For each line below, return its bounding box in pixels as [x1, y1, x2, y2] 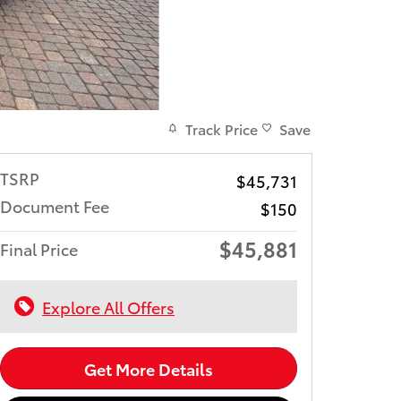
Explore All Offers [42, 294, 175, 318]
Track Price [185, 117, 258, 139]
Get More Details [84, 356, 213, 380]
